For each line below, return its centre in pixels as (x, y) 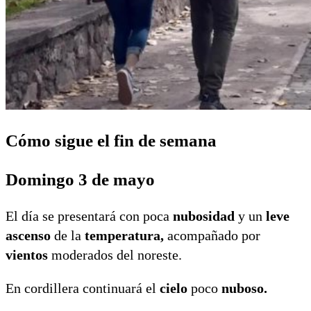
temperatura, (124, 235)
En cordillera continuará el (83, 288)
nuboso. (244, 288)
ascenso (28, 235)
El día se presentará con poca (89, 216)
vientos (27, 254)
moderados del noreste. (115, 254)
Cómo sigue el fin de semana (111, 141)
